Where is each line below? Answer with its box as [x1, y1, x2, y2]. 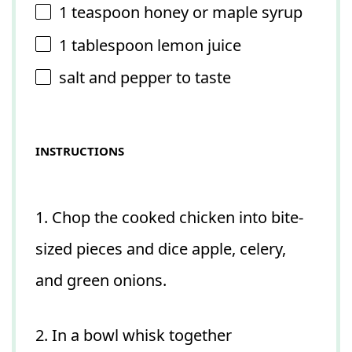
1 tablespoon [59, 34, 153, 56]
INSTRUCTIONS [35, 142, 124, 159]
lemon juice [153, 34, 241, 56]
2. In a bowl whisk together [35, 324, 232, 346]
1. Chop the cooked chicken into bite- [35, 206, 303, 228]
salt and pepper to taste [59, 67, 231, 89]
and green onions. [35, 269, 167, 291]
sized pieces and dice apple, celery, [35, 237, 286, 259]
